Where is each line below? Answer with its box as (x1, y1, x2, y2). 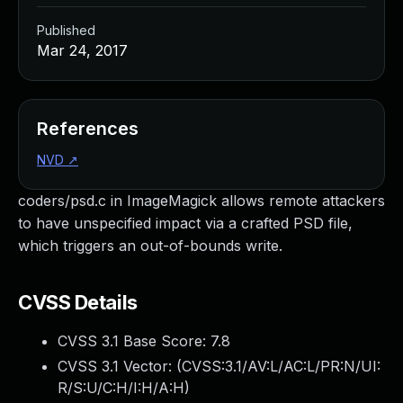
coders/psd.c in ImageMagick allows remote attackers (18, 192, 385, 210)
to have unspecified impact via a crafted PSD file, (18, 214, 353, 232)
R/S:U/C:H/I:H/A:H (58, 379, 184, 397)
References (37, 118, 139, 139)
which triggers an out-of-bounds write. (18, 237, 282, 255)
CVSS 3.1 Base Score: (58, 332, 210, 350)
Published (37, 22, 95, 38)
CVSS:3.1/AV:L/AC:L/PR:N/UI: (182, 357, 381, 375)
